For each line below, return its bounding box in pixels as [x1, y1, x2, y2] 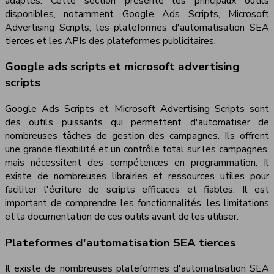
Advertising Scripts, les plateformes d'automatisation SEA [5, 20, 269, 34]
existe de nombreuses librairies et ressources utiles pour [5, 169, 269, 183]
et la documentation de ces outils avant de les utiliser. [5, 209, 239, 223]
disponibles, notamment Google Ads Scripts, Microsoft [5, 7, 269, 21]
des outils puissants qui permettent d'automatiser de [5, 115, 269, 129]
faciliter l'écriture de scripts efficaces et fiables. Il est [5, 182, 269, 196]
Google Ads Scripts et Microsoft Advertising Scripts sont [5, 102, 269, 116]
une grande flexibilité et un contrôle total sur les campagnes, [5, 142, 269, 156]
